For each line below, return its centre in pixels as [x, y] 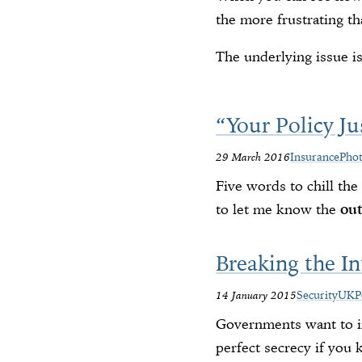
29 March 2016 [253, 156]
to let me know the [278, 210]
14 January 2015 [257, 295]
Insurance [315, 156]
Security [318, 295]
